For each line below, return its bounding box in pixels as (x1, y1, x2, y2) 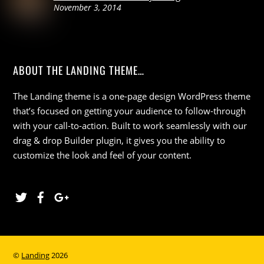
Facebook (48, 189, 88, 201)
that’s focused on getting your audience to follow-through (13, 104, 246, 117)
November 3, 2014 (53, 1, 121, 13)
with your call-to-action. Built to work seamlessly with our (13, 119, 247, 131)
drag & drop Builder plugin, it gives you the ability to (13, 134, 226, 146)
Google (68, 189, 97, 201)
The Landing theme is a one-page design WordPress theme (13, 90, 251, 102)
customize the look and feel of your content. (13, 148, 192, 161)
